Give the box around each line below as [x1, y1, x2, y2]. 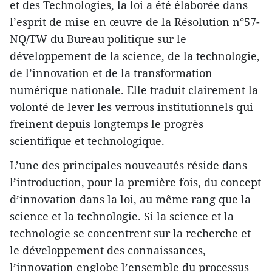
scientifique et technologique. [10, 133, 165, 148]
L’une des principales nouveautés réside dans [10, 157, 247, 172]
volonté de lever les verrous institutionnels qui [10, 99, 253, 114]
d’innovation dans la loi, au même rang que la [10, 191, 251, 206]
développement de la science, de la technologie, [10, 48, 260, 63]
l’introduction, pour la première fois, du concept [10, 174, 261, 189]
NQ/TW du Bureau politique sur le [10, 31, 186, 46]
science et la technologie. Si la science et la [10, 208, 234, 223]
